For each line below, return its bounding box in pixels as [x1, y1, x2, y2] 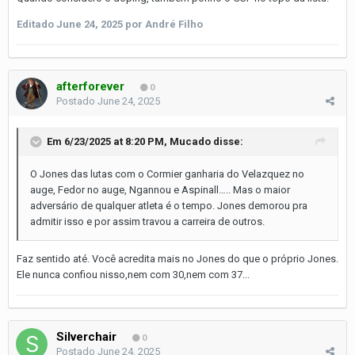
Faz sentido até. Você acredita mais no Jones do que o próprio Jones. [17, 252, 338, 265]
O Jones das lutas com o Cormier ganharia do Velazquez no [30, 167, 304, 180]
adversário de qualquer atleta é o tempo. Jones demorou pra [30, 199, 307, 212]
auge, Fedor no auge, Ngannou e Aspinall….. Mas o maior [30, 183, 290, 196]
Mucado [170, 135, 211, 147]
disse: [211, 135, 243, 147]
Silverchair [56, 329, 116, 344]
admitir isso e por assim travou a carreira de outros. [30, 215, 265, 227]
